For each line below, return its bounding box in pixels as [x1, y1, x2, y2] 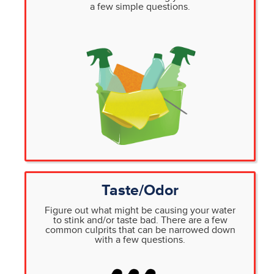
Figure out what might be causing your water [45, 204, 235, 217]
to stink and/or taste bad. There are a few [53, 213, 228, 226]
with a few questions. [95, 233, 185, 246]
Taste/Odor [102, 180, 179, 200]
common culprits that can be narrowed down [45, 223, 235, 236]
